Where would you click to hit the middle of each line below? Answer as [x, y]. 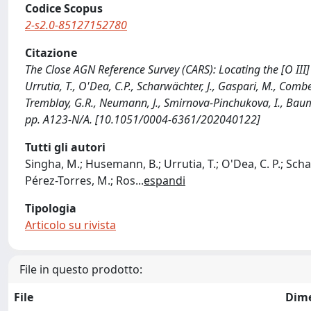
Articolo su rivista [70, 225]
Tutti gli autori [65, 147]
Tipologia [51, 208]
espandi [165, 180]
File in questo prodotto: [81, 269]
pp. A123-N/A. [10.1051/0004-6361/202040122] [143, 119]
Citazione [51, 53]
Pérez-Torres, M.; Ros [80, 180]
